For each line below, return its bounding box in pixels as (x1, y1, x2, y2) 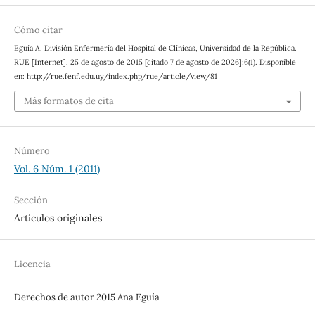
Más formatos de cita (23, 94, 114, 107)
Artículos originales (13, 211, 102, 224)
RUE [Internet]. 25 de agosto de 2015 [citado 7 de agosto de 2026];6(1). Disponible (13, 57, 296, 67)
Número (13, 144, 50, 157)
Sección (13, 193, 48, 206)
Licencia (13, 257, 51, 270)
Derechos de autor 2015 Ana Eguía (13, 290, 160, 303)
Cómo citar (13, 24, 63, 37)
